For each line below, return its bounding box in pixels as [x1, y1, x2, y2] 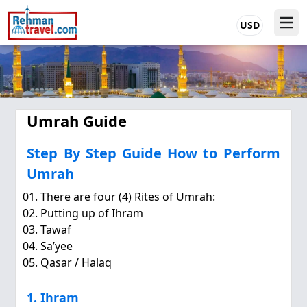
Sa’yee [40, 238, 73, 254]
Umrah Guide [27, 110, 127, 131]
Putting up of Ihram [40, 206, 144, 221]
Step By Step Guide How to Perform [27, 144, 280, 162]
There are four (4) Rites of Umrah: [40, 189, 216, 205]
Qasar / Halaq [40, 255, 112, 271]
